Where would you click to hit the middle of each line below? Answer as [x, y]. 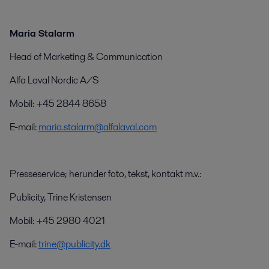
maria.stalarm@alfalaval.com [97, 127]
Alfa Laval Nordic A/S [54, 80]
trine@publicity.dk [74, 244]
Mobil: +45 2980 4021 [57, 221]
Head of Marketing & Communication [86, 57]
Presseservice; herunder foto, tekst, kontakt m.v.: [105, 174]
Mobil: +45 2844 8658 [58, 104]
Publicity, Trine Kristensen [60, 198]
